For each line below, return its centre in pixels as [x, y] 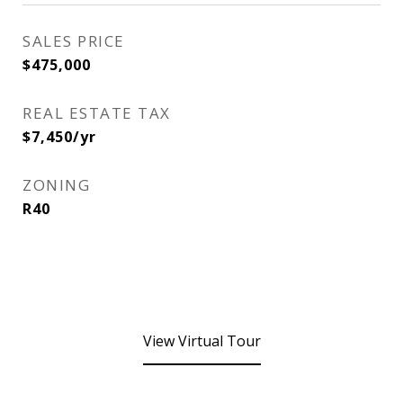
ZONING [56, 185]
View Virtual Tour [201, 341]
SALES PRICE [74, 41]
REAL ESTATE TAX [97, 113]
